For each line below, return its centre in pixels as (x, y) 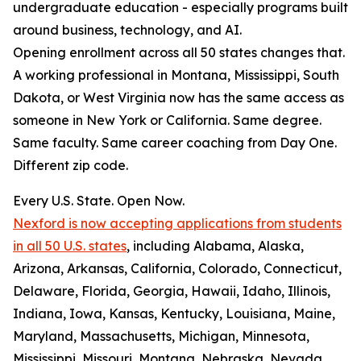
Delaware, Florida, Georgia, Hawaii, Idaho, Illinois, (172, 291)
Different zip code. (71, 166)
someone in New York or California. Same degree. (167, 120)
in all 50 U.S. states (70, 246)
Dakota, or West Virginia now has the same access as (178, 98)
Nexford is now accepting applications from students (177, 224)
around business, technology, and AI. (127, 30)
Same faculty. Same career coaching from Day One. (175, 143)
